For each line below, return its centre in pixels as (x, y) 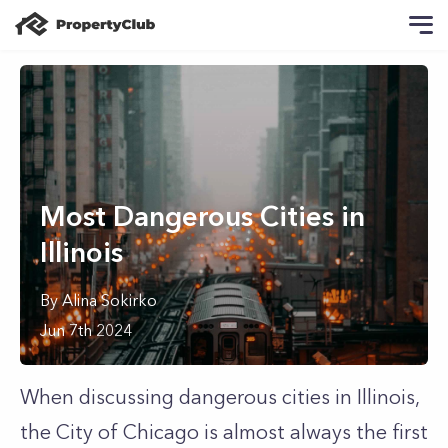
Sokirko (129, 300)
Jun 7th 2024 (86, 330)
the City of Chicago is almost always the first (224, 432)
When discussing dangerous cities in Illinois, (219, 397)
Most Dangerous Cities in (202, 216)
